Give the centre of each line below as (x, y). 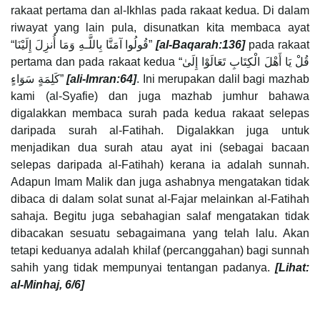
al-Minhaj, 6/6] (47, 285)
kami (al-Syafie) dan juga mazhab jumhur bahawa (160, 96)
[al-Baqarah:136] (201, 45)
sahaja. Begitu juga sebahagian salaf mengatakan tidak (160, 216)
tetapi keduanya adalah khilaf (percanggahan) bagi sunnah (160, 251)
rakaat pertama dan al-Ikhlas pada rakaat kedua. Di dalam (160, 11)
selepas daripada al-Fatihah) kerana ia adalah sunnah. (160, 165)
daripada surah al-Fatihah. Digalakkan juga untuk (160, 131)
